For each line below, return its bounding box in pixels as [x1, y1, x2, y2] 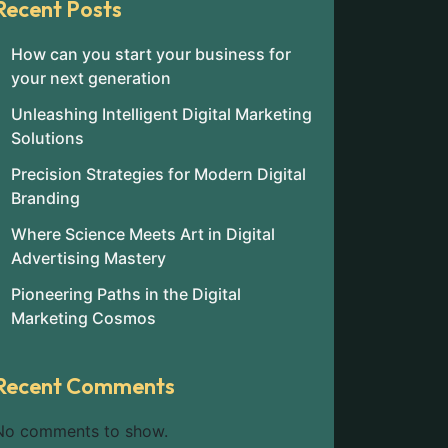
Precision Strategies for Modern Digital [11, 164, 306, 184]
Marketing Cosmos [11, 308, 156, 328]
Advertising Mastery [11, 248, 166, 268]
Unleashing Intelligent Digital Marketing [11, 104, 312, 124]
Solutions [11, 128, 84, 148]
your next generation [11, 68, 171, 88]
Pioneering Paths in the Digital [11, 284, 241, 304]
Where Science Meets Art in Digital [11, 224, 275, 244]
